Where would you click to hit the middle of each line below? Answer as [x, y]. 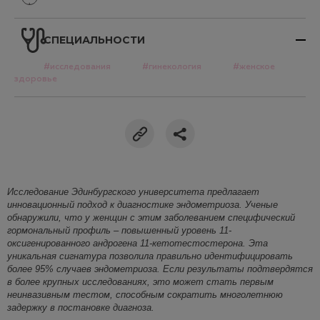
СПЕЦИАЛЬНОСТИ [94, 40]
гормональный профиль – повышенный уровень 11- [119, 230]
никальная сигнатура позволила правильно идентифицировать [152, 256]
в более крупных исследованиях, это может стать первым [140, 281]
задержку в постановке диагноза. [81, 307]
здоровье [36, 79]
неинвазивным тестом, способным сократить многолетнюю [145, 294]
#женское [254, 67]
